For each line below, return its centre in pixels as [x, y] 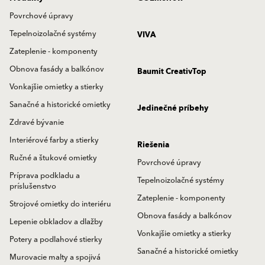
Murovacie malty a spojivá [55, 257]
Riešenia [153, 145]
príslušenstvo [33, 186]
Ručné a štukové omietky [53, 158]
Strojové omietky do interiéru [60, 204]
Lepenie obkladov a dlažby [56, 222]
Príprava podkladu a [45, 176]
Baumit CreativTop [172, 72]
